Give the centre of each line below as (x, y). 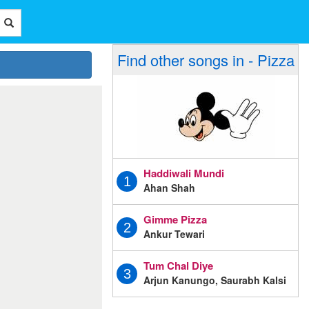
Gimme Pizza (175, 219)
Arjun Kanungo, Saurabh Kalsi (215, 280)
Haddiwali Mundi (184, 173)
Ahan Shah (169, 187)
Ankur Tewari (174, 233)
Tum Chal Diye (178, 265)
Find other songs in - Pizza (206, 60)
